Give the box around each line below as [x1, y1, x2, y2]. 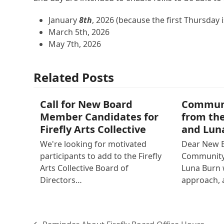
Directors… [39, 174, 82, 186]
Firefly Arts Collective [39, 122, 146, 136]
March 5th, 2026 [48, 26, 110, 38]
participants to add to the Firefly [39, 150, 161, 162]
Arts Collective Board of [39, 162, 128, 174]
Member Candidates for [39, 110, 158, 124]
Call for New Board [39, 97, 132, 111]
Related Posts [33, 69, 114, 86]
